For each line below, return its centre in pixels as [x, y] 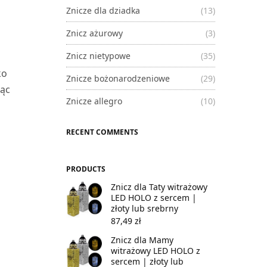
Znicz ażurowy [94, 33]
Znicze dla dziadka [103, 10]
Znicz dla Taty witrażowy [159, 187]
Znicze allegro [94, 101]
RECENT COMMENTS [102, 132]
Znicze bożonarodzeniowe [118, 78]
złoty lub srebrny [145, 208]
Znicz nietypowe [98, 55]
